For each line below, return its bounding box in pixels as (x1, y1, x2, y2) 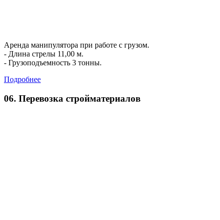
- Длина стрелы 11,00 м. (4, 50, 83, 58)
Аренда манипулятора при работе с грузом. (4, 41, 149, 50)
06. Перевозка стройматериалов (4, 93, 140, 104)
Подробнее (4, 75, 41, 84)
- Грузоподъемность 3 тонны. (4, 58, 102, 67)
